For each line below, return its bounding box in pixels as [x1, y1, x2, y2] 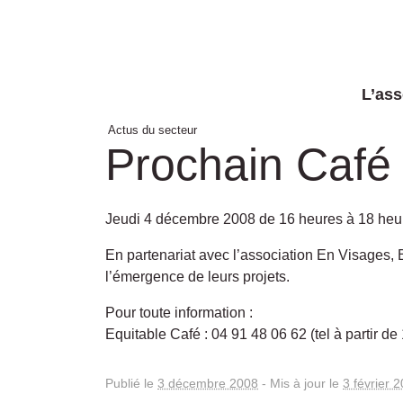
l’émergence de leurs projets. [105, 269, 290, 285]
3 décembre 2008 [157, 376, 258, 391]
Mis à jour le [270, 376, 343, 391]
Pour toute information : [105, 305, 253, 321]
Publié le [105, 376, 157, 391]
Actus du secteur [108, 123, 198, 138]
